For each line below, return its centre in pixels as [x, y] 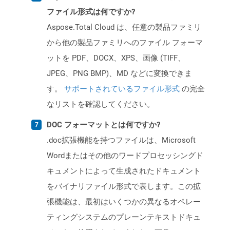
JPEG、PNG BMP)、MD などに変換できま [119, 74]
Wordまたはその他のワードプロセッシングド [125, 156]
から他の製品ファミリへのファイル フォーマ [125, 43]
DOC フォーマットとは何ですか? [103, 125]
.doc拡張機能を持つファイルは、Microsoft [121, 140]
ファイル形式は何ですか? [91, 12]
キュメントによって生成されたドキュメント [124, 171]
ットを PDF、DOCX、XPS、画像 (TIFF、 [116, 58]
